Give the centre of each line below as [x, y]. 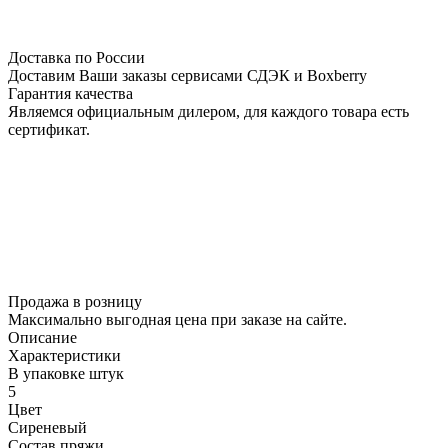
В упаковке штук [66, 373]
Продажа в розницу [75, 301]
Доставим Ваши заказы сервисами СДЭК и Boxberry [187, 75]
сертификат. [49, 129]
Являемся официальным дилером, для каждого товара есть [208, 111]
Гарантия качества [70, 93]
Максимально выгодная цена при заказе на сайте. [177, 319]
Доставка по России [76, 57]
